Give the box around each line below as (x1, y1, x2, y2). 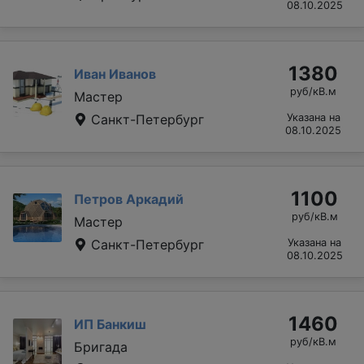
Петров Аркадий (74, 190, 184, 207)
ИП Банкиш (74, 315, 146, 332)
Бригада (74, 338, 128, 355)
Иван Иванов (74, 65, 156, 82)
